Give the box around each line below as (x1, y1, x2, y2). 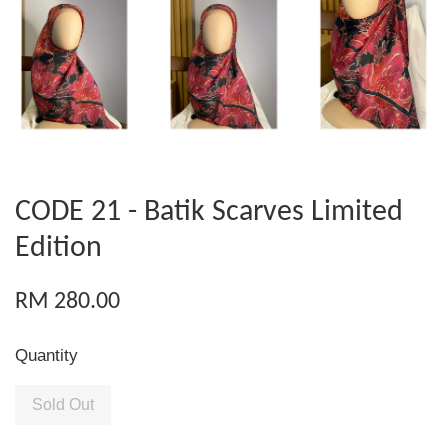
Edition (15, 232, 102, 264)
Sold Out (32, 395, 94, 413)
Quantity (15, 345, 78, 365)
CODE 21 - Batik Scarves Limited (15, 196, 403, 228)
